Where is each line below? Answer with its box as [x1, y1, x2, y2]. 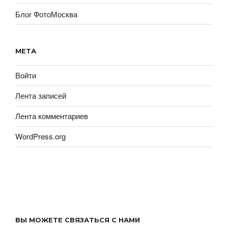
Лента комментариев [15, 110, 88, 121]
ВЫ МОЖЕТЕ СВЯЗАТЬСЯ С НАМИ [15, 215, 140, 224]
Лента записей [15, 90, 66, 101]
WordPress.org [15, 131, 66, 141]
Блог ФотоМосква [15, 8, 77, 19]
